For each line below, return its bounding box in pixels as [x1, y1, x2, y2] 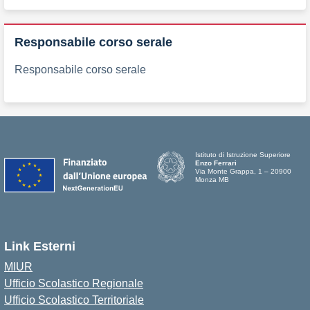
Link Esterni [4, 239, 75, 253]
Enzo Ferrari [195, 158, 237, 167]
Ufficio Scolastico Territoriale [4, 293, 144, 306]
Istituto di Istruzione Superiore [195, 150, 291, 158]
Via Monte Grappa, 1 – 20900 [195, 167, 292, 175]
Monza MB [195, 175, 230, 183]
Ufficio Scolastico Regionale [4, 277, 143, 289]
